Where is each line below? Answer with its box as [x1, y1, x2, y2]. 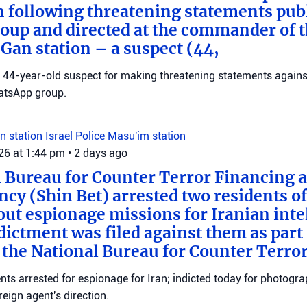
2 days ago [74, 146, 127, 160]
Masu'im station [108, 129, 186, 143]
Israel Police [45, 129, 108, 143]
